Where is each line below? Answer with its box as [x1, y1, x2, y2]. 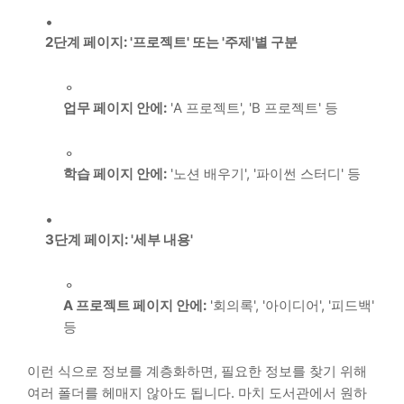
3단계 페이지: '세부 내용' [45, 231, 193, 249]
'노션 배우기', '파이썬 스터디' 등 [167, 165, 361, 183]
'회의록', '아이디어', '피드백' [207, 297, 374, 315]
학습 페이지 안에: [63, 165, 167, 183]
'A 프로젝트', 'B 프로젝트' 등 [167, 99, 338, 117]
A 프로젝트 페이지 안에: [63, 297, 207, 315]
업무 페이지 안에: [63, 99, 167, 117]
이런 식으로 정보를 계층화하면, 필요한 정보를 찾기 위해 [27, 363, 367, 381]
